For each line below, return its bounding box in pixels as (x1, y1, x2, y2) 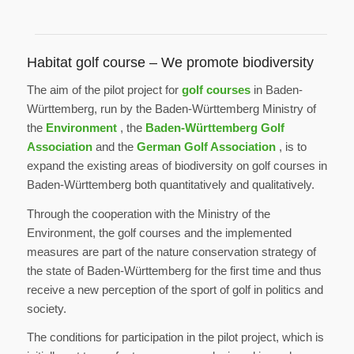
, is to (275, 139, 307, 153)
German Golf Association (136, 139, 276, 153)
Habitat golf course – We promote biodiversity (26, 55, 314, 71)
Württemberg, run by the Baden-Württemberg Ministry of (26, 101, 316, 115)
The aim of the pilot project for (26, 82, 182, 96)
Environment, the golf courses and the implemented (26, 225, 292, 239)
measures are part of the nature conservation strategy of (26, 244, 316, 258)
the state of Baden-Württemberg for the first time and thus (26, 263, 322, 277)
